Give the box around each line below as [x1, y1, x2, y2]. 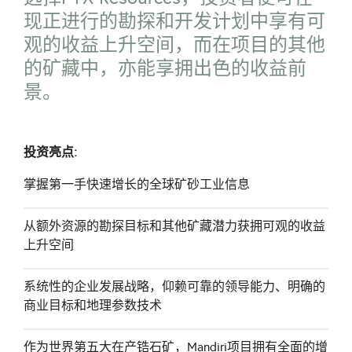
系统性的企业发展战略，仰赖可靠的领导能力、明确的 [24, 279, 325, 295]
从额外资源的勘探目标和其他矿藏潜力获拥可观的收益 [24, 218, 325, 234]
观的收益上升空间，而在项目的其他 [24, 33, 325, 57]
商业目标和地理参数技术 [24, 298, 162, 313]
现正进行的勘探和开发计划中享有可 [24, 9, 325, 33]
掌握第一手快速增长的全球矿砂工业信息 [24, 177, 250, 192]
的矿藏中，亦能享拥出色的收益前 [24, 57, 306, 80]
